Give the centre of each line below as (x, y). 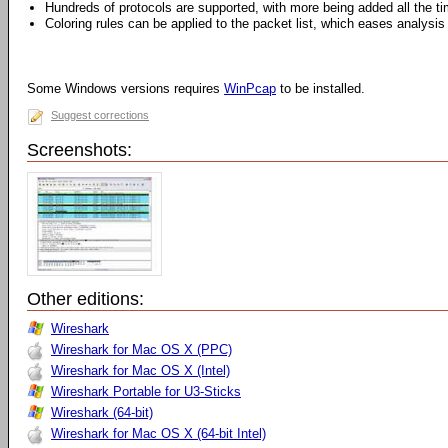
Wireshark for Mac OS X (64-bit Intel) (158, 433)
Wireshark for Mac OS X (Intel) (140, 370)
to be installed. (320, 88)
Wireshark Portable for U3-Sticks (146, 391)
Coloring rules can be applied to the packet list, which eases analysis (245, 23)
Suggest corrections (100, 115)
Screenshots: (79, 150)
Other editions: (85, 299)
